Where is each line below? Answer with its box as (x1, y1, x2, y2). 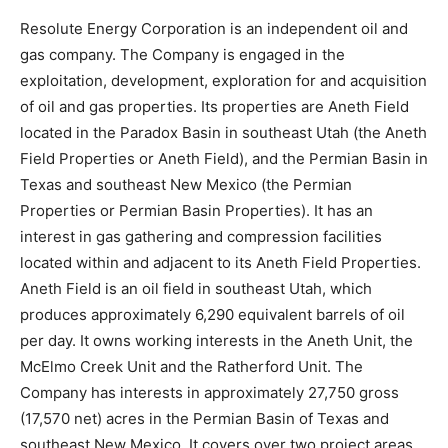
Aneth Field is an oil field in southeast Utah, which (20, 279, 372, 298)
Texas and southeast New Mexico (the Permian (20, 175, 352, 194)
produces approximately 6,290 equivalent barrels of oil (20, 305, 405, 324)
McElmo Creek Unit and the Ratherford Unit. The (20, 357, 363, 376)
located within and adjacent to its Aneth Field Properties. (20, 253, 421, 272)
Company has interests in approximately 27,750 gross (20, 383, 399, 402)
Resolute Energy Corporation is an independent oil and (20, 19, 408, 38)
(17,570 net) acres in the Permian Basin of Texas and (20, 409, 389, 428)
